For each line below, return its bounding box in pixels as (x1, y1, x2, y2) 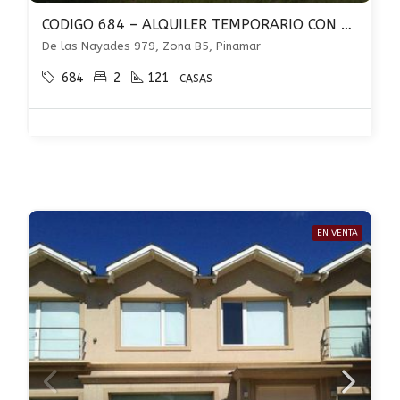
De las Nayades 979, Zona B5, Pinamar (42, 39, 261, 53)
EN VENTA (317, 228, 358, 238)
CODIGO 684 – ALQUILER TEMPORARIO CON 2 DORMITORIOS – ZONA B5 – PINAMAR (341, 16, 352, 33)
